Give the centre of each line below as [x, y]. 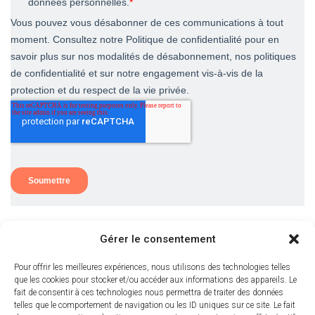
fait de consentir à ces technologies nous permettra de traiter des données [149, 292]
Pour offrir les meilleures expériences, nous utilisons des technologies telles [152, 267]
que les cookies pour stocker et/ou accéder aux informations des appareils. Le [155, 280]
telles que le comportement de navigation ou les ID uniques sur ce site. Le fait [155, 305]
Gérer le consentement [157, 239]
